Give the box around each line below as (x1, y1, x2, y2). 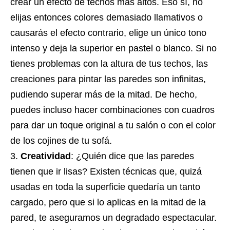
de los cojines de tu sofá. (10, 135, 112, 146)
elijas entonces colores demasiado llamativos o (10, 12, 203, 23)
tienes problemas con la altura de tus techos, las (10, 58, 208, 69)
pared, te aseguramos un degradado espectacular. (10, 212, 217, 223)
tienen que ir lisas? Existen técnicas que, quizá (10, 166, 202, 177)
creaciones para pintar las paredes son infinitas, (10, 73, 206, 84)
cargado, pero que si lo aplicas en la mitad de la (10, 197, 206, 207)
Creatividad (21, 150, 71, 161)
